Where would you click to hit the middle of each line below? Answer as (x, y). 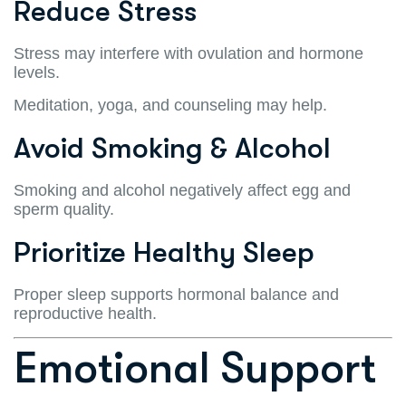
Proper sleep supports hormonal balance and (176, 294)
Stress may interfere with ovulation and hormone (188, 53)
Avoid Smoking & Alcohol (172, 148)
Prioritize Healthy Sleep (164, 252)
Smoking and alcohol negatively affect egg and (182, 190)
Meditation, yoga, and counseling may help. (170, 105)
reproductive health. (85, 313)
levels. (37, 72)
